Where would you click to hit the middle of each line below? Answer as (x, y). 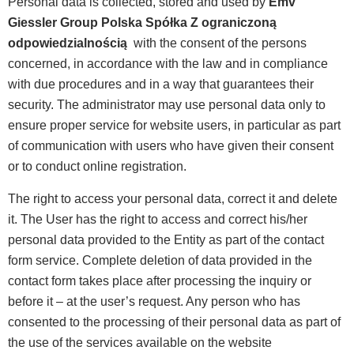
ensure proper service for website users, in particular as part (174, 126)
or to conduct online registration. (97, 167)
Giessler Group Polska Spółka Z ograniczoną (142, 23)
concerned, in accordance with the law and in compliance (168, 64)
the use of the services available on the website (140, 342)
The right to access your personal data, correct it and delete (173, 198)
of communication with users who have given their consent (171, 146)
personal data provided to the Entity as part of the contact (166, 239)
